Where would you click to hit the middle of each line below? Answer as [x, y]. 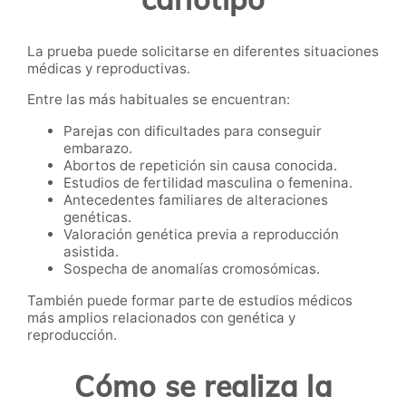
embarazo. [98, 149]
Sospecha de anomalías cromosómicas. [192, 269]
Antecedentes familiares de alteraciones [196, 200]
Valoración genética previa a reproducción [201, 235]
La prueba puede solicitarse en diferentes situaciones [203, 51]
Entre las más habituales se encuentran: [159, 100]
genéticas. [97, 217]
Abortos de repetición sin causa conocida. [200, 166]
